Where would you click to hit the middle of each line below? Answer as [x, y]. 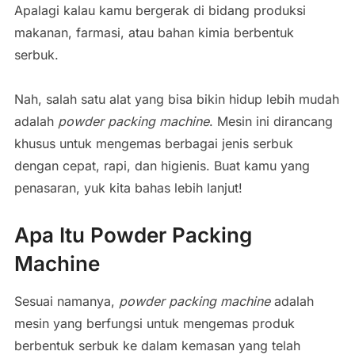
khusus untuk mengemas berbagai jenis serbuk [153, 143]
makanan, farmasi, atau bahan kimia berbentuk [154, 32]
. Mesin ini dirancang [271, 121]
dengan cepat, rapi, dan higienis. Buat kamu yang [162, 166]
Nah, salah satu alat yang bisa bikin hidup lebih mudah [176, 99]
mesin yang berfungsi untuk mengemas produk [154, 323]
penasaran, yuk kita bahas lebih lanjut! [128, 188]
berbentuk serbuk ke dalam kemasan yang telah [157, 345]
